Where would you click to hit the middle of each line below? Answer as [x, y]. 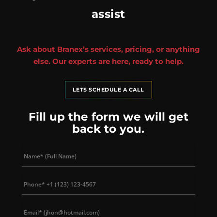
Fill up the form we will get [108, 117]
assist [108, 14]
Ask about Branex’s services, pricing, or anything [108, 49]
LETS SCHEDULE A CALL [108, 90]
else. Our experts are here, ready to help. [108, 62]
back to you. [108, 129]
